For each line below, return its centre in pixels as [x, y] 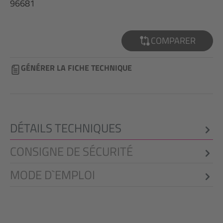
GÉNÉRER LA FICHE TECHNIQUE [76, 68]
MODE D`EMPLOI [53, 175]
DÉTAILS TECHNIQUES [66, 128]
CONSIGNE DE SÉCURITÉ [71, 151]
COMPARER [173, 41]
